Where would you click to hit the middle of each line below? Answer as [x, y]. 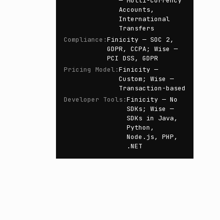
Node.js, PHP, [152, 137]
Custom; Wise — [146, 79]
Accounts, [137, 10]
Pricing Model [89, 69]
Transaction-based [152, 88]
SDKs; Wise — [150, 109]
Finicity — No [152, 99]
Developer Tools [93, 99]
